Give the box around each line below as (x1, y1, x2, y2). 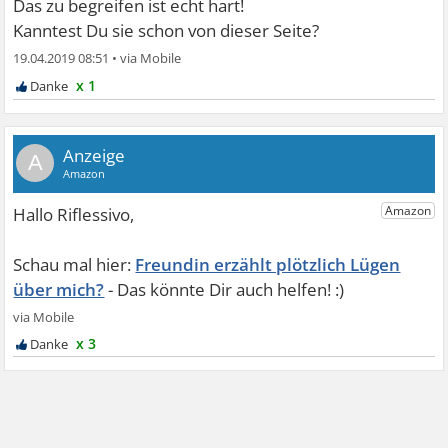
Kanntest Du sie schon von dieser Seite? (13, 18, 320, 42)
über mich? (13, 277, 105, 301)
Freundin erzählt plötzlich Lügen (135, 252, 401, 276)
